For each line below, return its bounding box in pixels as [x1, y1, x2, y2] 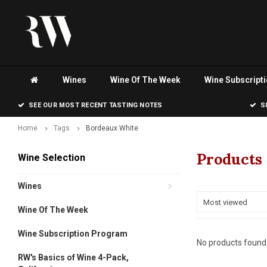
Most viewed [203, 198, 247, 207]
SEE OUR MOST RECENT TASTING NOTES [29, 101, 163, 109]
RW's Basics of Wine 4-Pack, [18, 253, 129, 262]
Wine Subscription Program [18, 229, 128, 238]
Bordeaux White [86, 124, 138, 132]
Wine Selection [18, 152, 85, 163]
